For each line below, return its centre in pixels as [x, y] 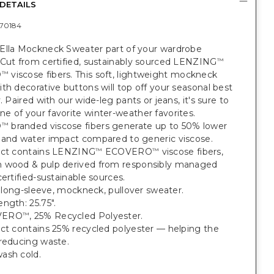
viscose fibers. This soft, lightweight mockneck [113, 75]
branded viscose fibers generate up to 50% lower [118, 126]
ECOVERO [127, 152]
